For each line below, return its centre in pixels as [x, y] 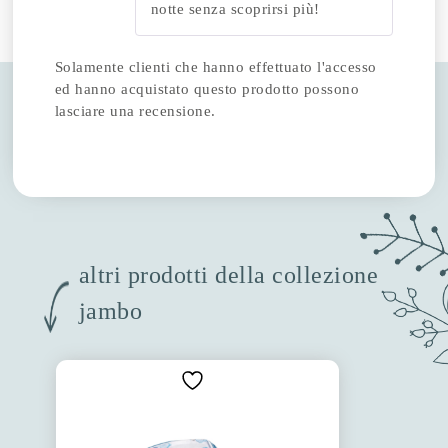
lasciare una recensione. [135, 110]
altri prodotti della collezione [228, 274]
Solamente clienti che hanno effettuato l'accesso [215, 66]
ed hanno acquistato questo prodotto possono [207, 88]
